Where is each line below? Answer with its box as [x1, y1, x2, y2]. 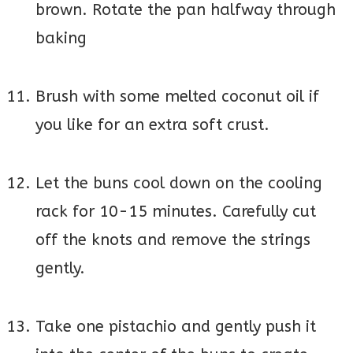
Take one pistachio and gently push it [35, 318, 316, 336]
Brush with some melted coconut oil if [35, 87, 319, 106]
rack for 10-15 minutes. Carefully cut [35, 203, 316, 221]
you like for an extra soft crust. [35, 116, 269, 135]
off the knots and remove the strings [35, 231, 310, 250]
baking [35, 29, 87, 48]
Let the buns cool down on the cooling [35, 174, 322, 193]
